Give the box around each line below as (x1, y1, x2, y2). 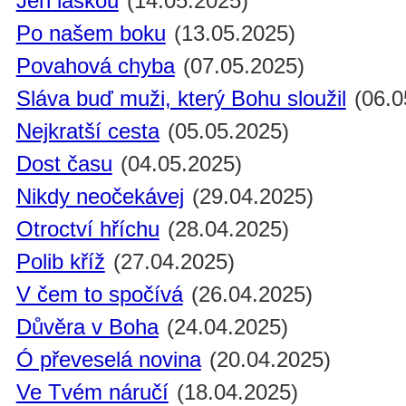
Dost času (15, 151, 112, 177)
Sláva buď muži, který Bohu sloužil (15, 86, 346, 111)
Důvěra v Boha (15, 314, 159, 340)
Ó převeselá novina (15, 347, 201, 372)
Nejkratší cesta (15, 119, 159, 144)
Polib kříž (15, 249, 105, 275)
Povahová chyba (15, 53, 175, 79)
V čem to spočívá (15, 282, 183, 307)
